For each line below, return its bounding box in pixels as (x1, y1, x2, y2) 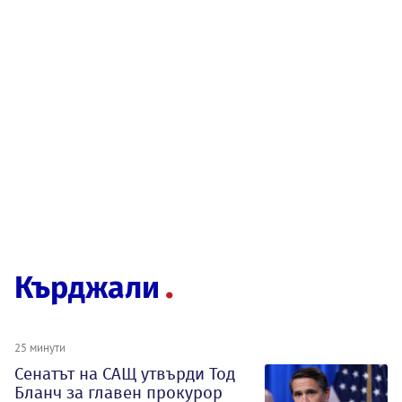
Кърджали (14, 268, 160, 306)
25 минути (14, 339, 66, 354)
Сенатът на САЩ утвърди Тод (14, 363, 235, 384)
